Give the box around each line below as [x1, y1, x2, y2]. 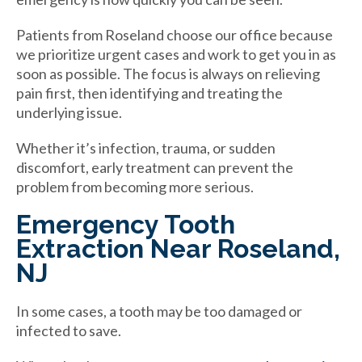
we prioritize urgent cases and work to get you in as [16, 44, 336, 63]
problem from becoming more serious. [16, 177, 254, 196]
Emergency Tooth [16, 208, 235, 239]
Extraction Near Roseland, [16, 233, 340, 263]
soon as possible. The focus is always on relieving [16, 64, 320, 82]
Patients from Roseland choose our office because [16, 25, 333, 44]
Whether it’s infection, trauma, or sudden [16, 138, 276, 157]
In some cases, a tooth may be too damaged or [16, 301, 302, 320]
